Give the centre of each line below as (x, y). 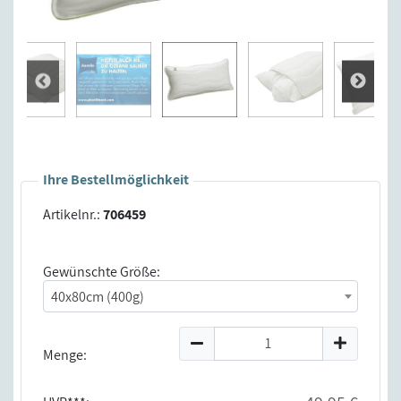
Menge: (65, 354)
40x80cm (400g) (98, 296)
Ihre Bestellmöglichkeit (116, 180)
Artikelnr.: (72, 215)
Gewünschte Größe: (102, 271)
